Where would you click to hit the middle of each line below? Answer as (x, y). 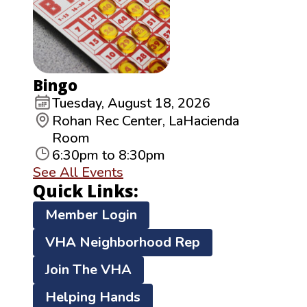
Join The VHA (88, 270)
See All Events (78, 173)
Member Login (91, 215)
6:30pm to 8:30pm (109, 156)
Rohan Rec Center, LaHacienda (146, 121)
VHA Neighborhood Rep (123, 243)
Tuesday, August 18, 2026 (131, 103)
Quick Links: (86, 191)
